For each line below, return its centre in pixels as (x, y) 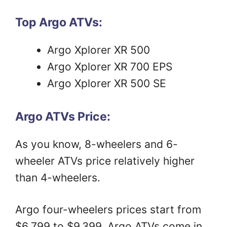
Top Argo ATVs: (59, 22)
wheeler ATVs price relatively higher (105, 161)
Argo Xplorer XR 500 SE (107, 83)
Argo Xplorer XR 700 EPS (110, 66)
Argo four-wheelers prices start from (108, 209)
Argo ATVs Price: (63, 117)
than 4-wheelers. (59, 178)
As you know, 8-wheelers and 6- (97, 144)
